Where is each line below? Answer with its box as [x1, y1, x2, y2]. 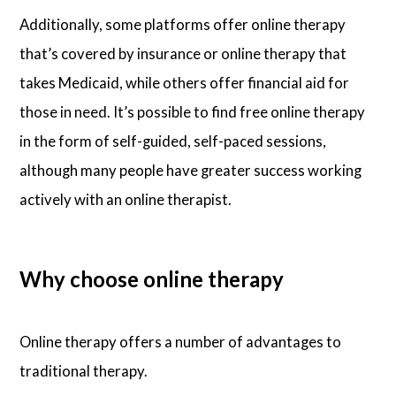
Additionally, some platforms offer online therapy [19, 14, 346, 34]
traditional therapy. [19, 362, 148, 381]
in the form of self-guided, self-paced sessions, [19, 131, 327, 150]
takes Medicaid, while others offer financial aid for [19, 72, 350, 92]
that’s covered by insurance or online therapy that [19, 43, 347, 63]
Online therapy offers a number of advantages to [19, 332, 342, 352]
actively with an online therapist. [19, 189, 232, 209]
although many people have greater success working [19, 160, 362, 179]
